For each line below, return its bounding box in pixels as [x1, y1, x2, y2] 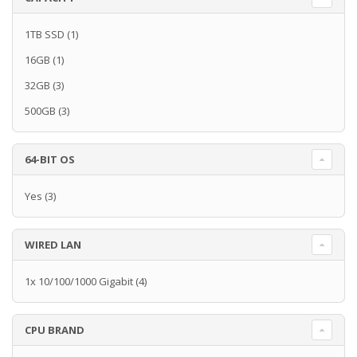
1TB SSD [25, 27, 65, 42]
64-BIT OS [25, 152, 75, 167]
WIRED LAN [25, 237, 81, 253]
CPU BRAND [25, 323, 84, 338]
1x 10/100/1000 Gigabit [25, 274, 133, 289]
